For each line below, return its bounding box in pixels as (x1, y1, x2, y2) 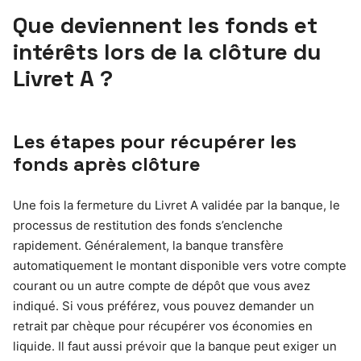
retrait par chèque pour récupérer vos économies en (13, 317, 313, 334)
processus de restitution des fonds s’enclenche (13, 217, 283, 233)
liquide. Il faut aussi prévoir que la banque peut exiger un (13, 338, 337, 354)
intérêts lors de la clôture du (13, 36, 322, 66)
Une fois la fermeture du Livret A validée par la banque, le (13, 197, 340, 213)
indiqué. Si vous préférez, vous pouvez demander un (13, 297, 314, 313)
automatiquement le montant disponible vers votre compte (13, 257, 346, 273)
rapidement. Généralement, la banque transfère (13, 237, 284, 253)
